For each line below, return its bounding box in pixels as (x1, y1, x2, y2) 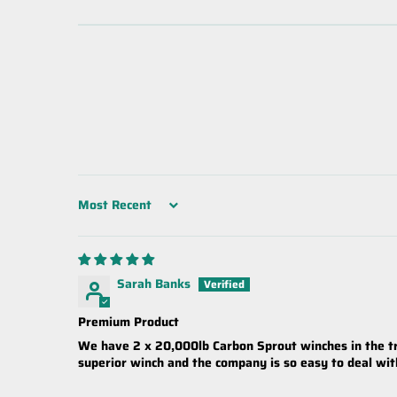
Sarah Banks (117, 273, 191, 293)
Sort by (77, 202, 121, 222)
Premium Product (78, 311, 179, 331)
